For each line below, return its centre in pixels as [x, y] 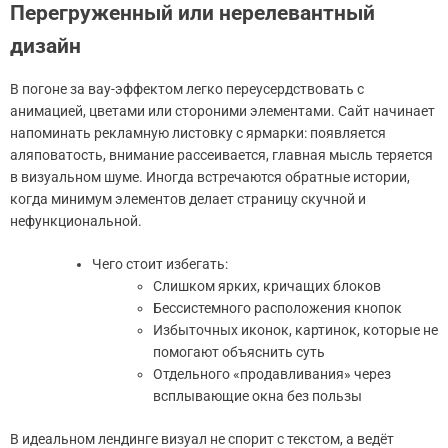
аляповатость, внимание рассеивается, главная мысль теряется [221, 154]
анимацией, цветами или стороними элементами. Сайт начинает [222, 110]
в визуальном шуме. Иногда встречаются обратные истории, [210, 176]
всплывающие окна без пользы [257, 395]
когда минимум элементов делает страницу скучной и [188, 198]
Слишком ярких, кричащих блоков [267, 285]
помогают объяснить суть [239, 351]
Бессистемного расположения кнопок [277, 307]
